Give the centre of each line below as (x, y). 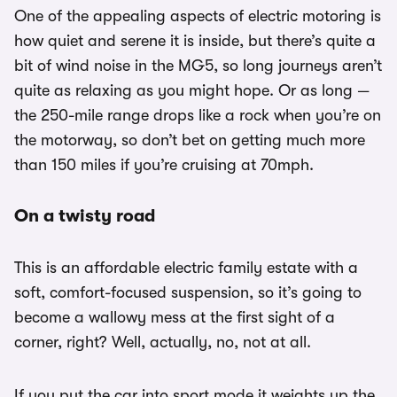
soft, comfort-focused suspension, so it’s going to (188, 293)
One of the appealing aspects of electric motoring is (198, 16)
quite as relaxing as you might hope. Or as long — (192, 91)
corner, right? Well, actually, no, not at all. (163, 343)
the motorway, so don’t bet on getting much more (190, 140)
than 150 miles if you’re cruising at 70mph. (164, 165)
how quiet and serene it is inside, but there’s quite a (195, 41)
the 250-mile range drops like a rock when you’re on (198, 116)
